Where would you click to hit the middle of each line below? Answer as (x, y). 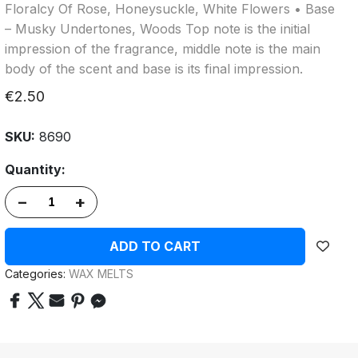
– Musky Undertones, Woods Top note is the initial (157, 28)
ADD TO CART (155, 246)
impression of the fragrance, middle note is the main (163, 48)
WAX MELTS (101, 273)
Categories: (35, 273)
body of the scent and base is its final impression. (154, 68)
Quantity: (35, 169)
